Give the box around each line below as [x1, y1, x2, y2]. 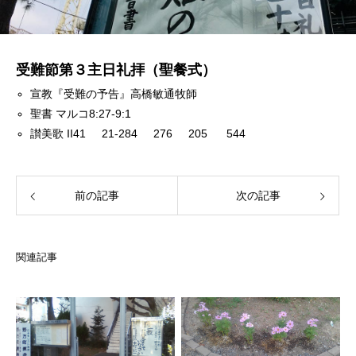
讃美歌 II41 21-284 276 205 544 [30, 127, 246, 141]
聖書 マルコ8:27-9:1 [30, 107, 132, 121]
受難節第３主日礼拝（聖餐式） [16, 62, 216, 79]
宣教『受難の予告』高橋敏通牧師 [30, 87, 198, 101]
